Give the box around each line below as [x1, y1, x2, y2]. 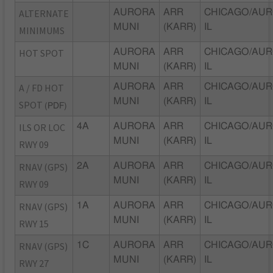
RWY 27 [19, 257, 49, 269]
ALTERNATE [19, 7, 69, 19]
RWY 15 [19, 217, 49, 230]
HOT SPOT [19, 46, 65, 59]
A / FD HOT [19, 81, 65, 94]
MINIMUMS [19, 24, 65, 37]
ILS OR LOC [19, 121, 66, 133]
